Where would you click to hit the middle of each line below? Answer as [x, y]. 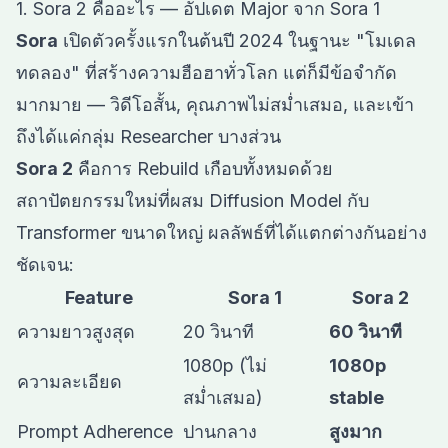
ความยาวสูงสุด [76, 331]
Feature [99, 297]
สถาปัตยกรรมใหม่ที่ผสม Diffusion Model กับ [192, 200]
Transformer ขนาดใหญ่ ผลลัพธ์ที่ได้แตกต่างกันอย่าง [221, 232]
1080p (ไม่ [225, 365]
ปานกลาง [220, 431]
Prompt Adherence [95, 431]
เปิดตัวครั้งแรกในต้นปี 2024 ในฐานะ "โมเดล [237, 40]
